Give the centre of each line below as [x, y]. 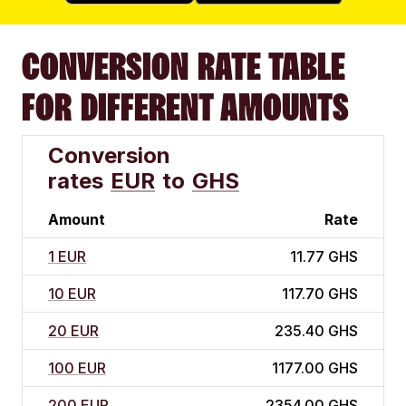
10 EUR [72, 294]
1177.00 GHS [315, 368]
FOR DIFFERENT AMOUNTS [185, 107]
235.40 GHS [316, 331]
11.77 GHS [324, 257]
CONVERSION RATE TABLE [184, 67]
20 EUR [73, 331]
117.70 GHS [320, 294]
